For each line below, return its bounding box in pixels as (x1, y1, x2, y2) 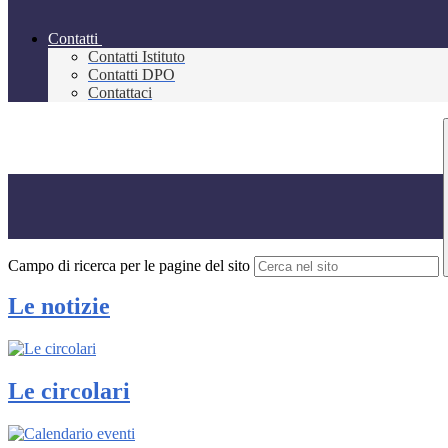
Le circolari (8, 377, 130, 404)
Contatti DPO (88, 66, 175, 84)
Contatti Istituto (88, 48, 185, 66)
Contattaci (88, 84, 152, 102)
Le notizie (8, 293, 110, 320)
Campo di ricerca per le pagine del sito (8, 257, 250, 275)
